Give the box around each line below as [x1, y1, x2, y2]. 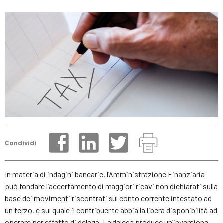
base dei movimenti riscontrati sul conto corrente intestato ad [5, 193, 212, 203]
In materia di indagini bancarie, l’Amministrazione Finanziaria [5, 169, 205, 179]
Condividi [5, 138, 36, 147]
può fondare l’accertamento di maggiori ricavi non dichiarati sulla [5, 181, 218, 191]
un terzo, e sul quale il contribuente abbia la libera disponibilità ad [5, 205, 217, 215]
